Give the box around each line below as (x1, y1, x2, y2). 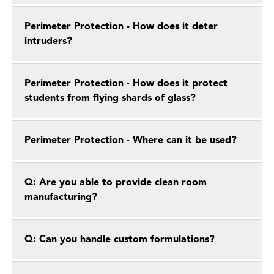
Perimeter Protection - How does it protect (24, 79, 228, 89)
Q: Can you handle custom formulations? (24, 235, 215, 245)
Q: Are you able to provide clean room (24, 178, 207, 188)
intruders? (24, 37, 72, 46)
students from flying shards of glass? (24, 94, 196, 103)
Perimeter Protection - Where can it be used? (24, 136, 237, 146)
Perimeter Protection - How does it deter (24, 22, 218, 32)
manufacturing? (24, 193, 97, 202)
